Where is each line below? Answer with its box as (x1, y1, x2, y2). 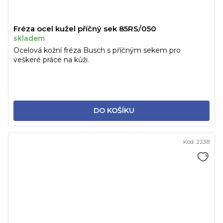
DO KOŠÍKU (93, 106, 134, 115)
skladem (13, 33, 45, 43)
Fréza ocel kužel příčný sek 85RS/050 (13, 23, 156, 33)
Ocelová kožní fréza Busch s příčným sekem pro (13, 45, 181, 55)
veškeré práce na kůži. (13, 55, 89, 64)
